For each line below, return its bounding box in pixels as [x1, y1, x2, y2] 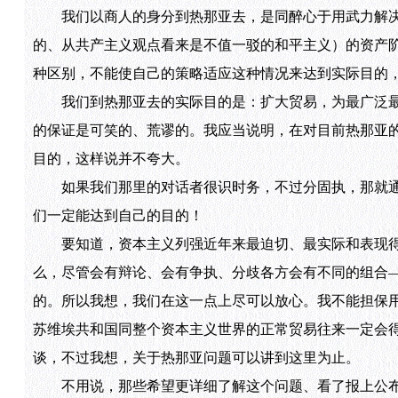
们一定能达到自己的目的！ [32, 208, 203, 224]
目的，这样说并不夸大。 [32, 151, 189, 167]
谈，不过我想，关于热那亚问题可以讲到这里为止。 [32, 350, 360, 366]
